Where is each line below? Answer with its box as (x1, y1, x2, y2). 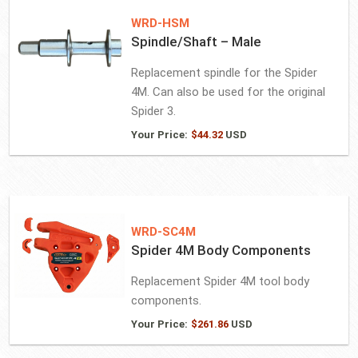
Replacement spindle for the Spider (130, 66, 317, 80)
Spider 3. (130, 104, 176, 118)
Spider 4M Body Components (130, 242, 311, 258)
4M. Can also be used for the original (130, 85, 325, 99)
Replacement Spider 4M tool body (130, 274, 309, 288)
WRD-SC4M (130, 225, 196, 239)
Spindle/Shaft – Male (130, 34, 261, 50)
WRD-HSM (130, 16, 189, 30)
